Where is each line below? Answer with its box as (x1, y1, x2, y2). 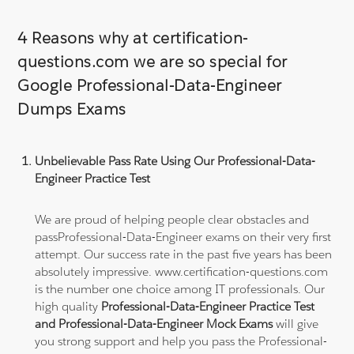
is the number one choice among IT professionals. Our (35, 281, 326, 296)
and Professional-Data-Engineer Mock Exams (35, 315, 273, 331)
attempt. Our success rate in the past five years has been (35, 246, 333, 262)
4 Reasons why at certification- (17, 27, 248, 48)
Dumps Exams (17, 98, 126, 119)
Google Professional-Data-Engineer (17, 74, 282, 96)
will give (273, 315, 319, 331)
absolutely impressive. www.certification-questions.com (35, 263, 329, 279)
